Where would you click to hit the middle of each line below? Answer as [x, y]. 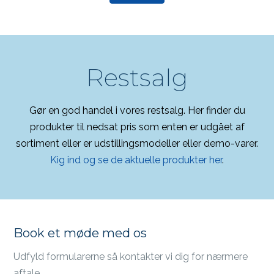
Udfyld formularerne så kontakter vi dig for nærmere [131, 257]
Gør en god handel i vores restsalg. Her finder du [137, 111]
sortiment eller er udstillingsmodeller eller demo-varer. [137, 144]
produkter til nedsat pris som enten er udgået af [137, 127]
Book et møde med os [80, 233]
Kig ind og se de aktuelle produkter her [136, 160]
